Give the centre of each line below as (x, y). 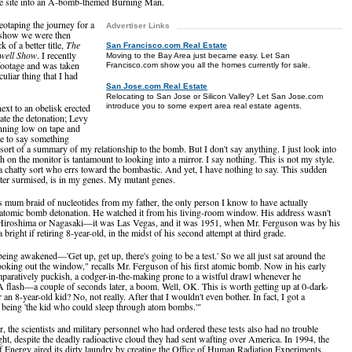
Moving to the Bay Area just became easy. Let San (198, 56)
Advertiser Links (138, 26)
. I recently (57, 55)
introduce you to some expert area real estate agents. (204, 106)
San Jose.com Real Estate (157, 86)
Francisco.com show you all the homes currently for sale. (208, 65)
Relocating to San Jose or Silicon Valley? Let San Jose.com (214, 97)
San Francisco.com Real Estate (167, 46)
